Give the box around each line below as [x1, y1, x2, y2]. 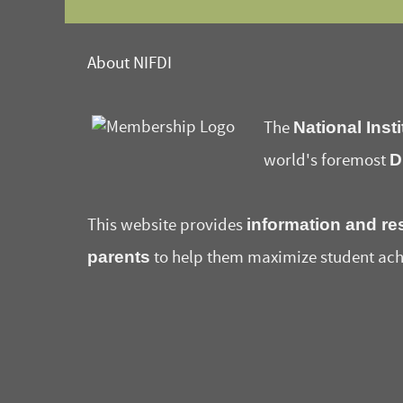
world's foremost [264, 151, 390, 171]
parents [87, 247, 150, 267]
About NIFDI [87, 54, 172, 74]
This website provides [87, 216, 246, 236]
